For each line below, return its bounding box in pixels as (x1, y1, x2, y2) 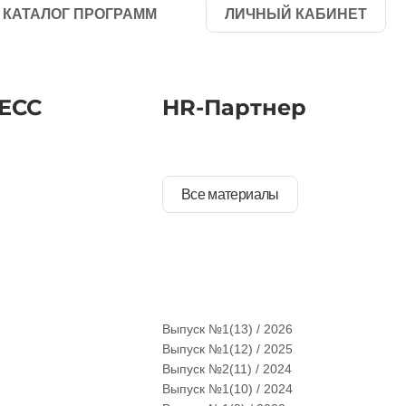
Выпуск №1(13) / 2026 (161, 322, 293, 336)
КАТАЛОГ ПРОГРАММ (2, 5, 157, 22)
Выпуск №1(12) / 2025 (161, 342, 293, 356)
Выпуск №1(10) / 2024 (161, 382, 293, 396)
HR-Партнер (161, 93, 306, 121)
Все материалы (180, 186, 279, 202)
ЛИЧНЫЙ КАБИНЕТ (225, 5, 367, 22)
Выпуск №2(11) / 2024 (161, 362, 292, 376)
